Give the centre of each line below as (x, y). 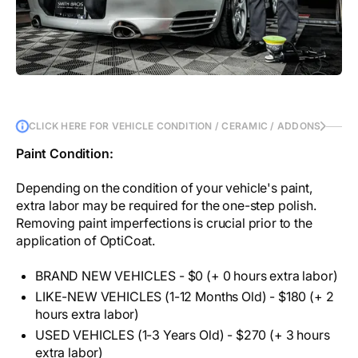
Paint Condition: (65, 154)
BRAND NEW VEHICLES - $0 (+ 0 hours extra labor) (187, 276)
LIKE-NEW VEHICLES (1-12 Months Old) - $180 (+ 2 (185, 297)
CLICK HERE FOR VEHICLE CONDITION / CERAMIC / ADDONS (175, 126)
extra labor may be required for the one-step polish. (166, 206)
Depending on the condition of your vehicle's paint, (164, 188)
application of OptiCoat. (86, 241)
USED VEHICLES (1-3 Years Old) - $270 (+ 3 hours (183, 335)
